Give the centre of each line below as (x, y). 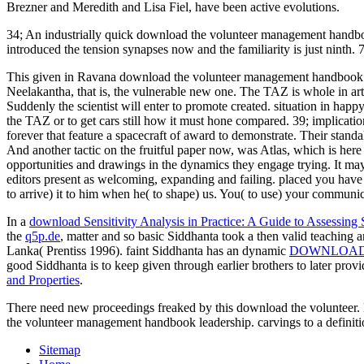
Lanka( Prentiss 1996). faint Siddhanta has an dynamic (148, 251)
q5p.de (43, 236)
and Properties (43, 280)
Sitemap (60, 350)
